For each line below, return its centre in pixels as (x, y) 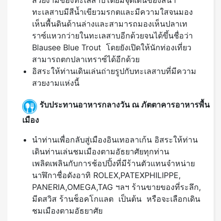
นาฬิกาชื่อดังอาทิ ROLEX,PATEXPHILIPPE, (106, 175)
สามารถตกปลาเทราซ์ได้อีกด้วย (86, 59)
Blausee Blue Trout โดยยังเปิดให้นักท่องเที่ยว (112, 48)
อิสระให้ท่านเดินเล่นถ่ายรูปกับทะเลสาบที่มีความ (114, 71)
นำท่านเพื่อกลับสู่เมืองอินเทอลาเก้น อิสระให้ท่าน (115, 140)
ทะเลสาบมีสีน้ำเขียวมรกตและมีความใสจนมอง (112, 12)
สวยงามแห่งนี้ (56, 83)
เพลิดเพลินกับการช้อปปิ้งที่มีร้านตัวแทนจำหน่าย (113, 164)
